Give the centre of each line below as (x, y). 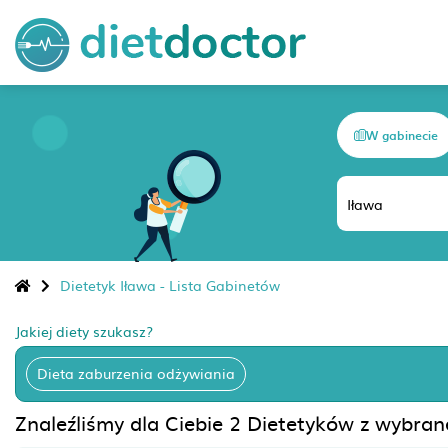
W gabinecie (402, 135)
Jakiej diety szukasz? (84, 331)
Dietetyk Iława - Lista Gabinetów (170, 285)
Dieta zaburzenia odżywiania (136, 373)
